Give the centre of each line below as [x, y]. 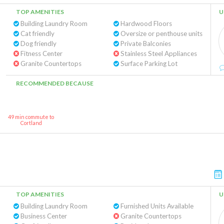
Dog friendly [38, 43]
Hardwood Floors [145, 23]
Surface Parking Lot [148, 63]
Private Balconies [145, 43]
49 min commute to [31, 117]
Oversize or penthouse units [160, 33]
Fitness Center [41, 53]
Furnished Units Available [156, 206]
